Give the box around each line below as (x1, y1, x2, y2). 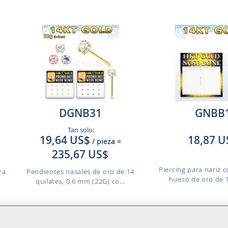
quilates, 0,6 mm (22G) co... (35, 177, 125, 186)
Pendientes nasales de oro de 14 (26, 167, 134, 176)
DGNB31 (59, 106, 102, 120)
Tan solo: (66, 125, 95, 134)
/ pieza (92, 136, 115, 146)
